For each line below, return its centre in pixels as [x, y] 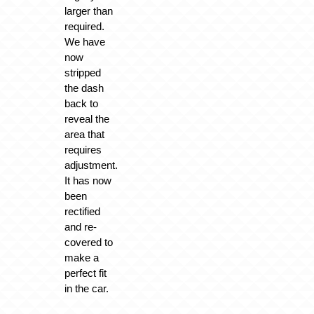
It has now [88, 181]
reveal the [87, 119]
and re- [80, 227]
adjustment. [91, 165]
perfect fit [85, 273]
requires [83, 150]
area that [84, 135]
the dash [84, 88]
